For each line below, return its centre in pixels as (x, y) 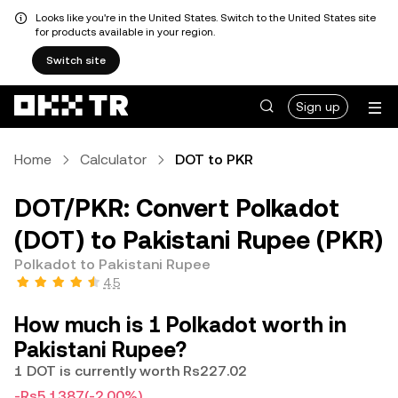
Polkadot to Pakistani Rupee (112, 264)
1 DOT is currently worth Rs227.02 (131, 371)
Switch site (76, 60)
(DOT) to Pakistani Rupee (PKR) (199, 240)
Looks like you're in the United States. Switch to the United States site (206, 18)
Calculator (113, 159)
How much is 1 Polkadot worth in (180, 325)
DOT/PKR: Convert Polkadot (177, 208)
